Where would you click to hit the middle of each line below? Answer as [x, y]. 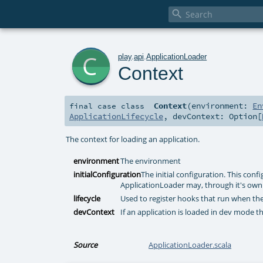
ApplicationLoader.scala [190, 245]
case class [121, 106]
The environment [151, 161]
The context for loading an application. [133, 139]
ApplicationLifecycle [116, 117]
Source [86, 245]
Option [243, 117]
